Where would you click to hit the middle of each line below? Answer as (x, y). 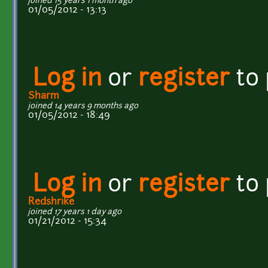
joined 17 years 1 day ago (75, 212)
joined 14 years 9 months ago (83, 106)
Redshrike (51, 202)
